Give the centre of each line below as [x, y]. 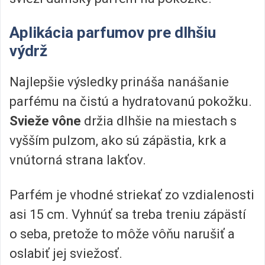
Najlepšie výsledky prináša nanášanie [119, 82]
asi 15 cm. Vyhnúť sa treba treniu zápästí [128, 215]
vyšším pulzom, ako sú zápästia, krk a [118, 141]
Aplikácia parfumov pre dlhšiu [113, 33]
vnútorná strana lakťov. [78, 160]
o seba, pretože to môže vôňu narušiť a [122, 234]
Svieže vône [45, 121]
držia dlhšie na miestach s [159, 121]
